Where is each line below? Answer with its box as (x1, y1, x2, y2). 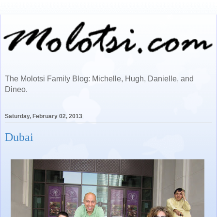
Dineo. (5, 85, 28, 93)
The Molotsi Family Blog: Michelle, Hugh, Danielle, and (5, 75, 194, 83)
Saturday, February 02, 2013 (5, 113, 82, 120)
